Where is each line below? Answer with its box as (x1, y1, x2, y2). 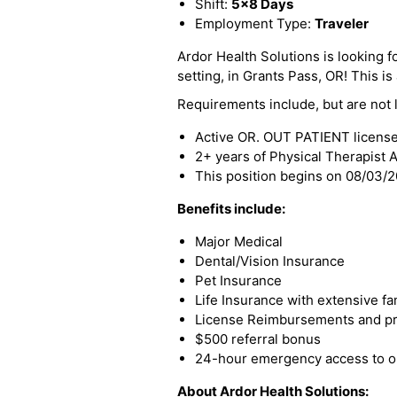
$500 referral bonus (195, 331, 321, 347)
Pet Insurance (195, 272, 282, 289)
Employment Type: (195, 15, 315, 32)
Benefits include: (177, 200, 285, 217)
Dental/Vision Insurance (195, 253, 345, 269)
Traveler (315, 15, 369, 32)
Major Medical (195, 233, 283, 250)
